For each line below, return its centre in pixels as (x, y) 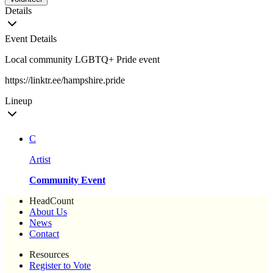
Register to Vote (60, 266)
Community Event (67, 180)
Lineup (19, 101)
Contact (44, 234)
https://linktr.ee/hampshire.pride (65, 80)
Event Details (31, 39)
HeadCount (51, 201)
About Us (48, 212)
